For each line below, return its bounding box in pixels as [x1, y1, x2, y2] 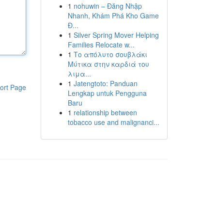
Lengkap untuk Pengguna [67, 88, 147, 98]
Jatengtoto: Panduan [73, 78, 138, 88]
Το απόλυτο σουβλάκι [73, 49, 147, 59]
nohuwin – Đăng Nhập [73, 1, 142, 11]
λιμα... [67, 69, 91, 78]
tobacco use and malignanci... [67, 117, 159, 127]
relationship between [73, 108, 137, 117]
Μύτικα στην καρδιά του [67, 59, 149, 69]
